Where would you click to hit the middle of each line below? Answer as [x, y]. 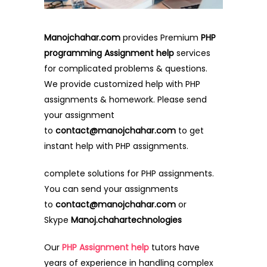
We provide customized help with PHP [122, 84]
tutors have [176, 247]
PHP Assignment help [105, 247]
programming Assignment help [110, 53]
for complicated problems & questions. [126, 68]
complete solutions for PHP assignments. [129, 173]
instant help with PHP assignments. [116, 146]
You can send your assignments [111, 189]
